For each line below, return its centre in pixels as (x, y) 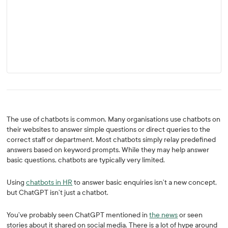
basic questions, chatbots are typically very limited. (86, 160)
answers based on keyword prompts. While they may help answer (108, 150)
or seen (190, 215)
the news (164, 215)
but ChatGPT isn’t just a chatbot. (59, 193)
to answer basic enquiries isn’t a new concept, (145, 182)
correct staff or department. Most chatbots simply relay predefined (111, 140)
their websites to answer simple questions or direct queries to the (109, 130)
